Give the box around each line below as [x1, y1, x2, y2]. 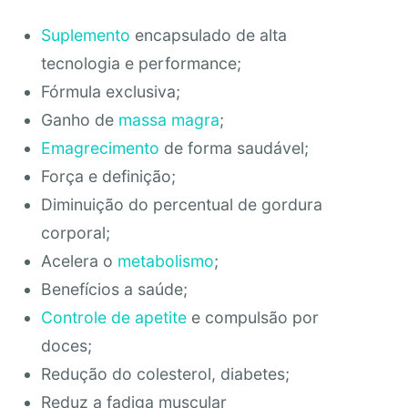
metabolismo [117, 250, 214, 270]
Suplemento [40, 25, 130, 45]
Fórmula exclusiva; [40, 81, 180, 101]
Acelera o [40, 250, 117, 270]
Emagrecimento [40, 138, 159, 158]
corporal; [40, 222, 110, 242]
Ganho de [40, 109, 118, 129]
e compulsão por [186, 307, 319, 327]
